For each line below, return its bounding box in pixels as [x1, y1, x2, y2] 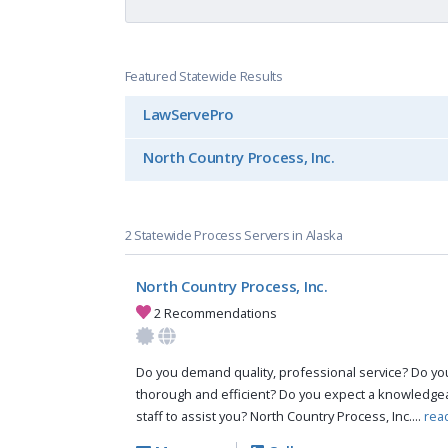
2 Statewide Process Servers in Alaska [124, 226, 343, 245]
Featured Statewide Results [124, 66, 283, 85]
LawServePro [142, 104, 234, 125]
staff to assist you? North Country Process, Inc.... [135, 407, 424, 426]
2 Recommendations [151, 303, 278, 322]
